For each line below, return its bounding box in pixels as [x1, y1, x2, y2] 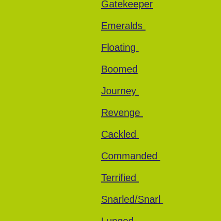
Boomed [101, 64, 138, 74]
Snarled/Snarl [101, 194, 163, 205]
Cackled [101, 129, 139, 140]
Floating [101, 42, 139, 53]
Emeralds [101, 20, 146, 31]
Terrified [101, 172, 139, 183]
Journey [101, 85, 139, 96]
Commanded [101, 150, 160, 161]
